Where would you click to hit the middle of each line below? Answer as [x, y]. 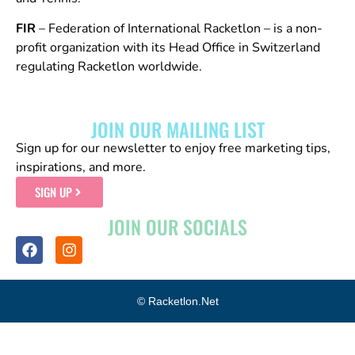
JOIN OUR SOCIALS [177, 227]
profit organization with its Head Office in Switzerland [168, 48]
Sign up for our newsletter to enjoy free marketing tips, [173, 149]
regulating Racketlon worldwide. [109, 67]
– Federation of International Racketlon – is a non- [179, 29]
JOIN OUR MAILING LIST [177, 130]
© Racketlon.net [177, 301]
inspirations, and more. [81, 168]
